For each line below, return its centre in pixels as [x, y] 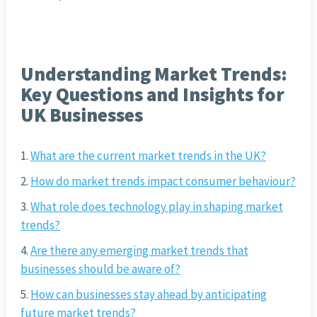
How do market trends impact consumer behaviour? [163, 181]
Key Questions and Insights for [152, 94]
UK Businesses [81, 115]
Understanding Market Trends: [154, 74]
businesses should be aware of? [100, 269]
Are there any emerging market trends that [139, 251]
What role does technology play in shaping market [156, 207]
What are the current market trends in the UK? [148, 156]
